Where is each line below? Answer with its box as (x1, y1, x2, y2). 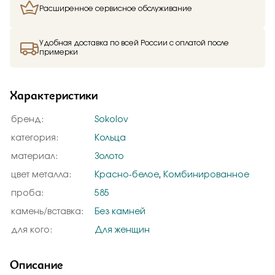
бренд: (11, 115, 44, 124)
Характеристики (10, 87, 98, 103)
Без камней (95, 207, 145, 216)
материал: (11, 152, 58, 161)
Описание (10, 257, 63, 273)
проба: (11, 189, 44, 198)
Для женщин (95, 226, 150, 234)
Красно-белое (95, 171, 159, 179)
